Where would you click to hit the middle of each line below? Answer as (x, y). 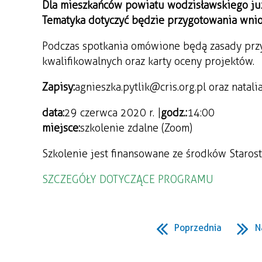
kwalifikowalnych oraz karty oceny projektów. (148, 61)
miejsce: (61, 128)
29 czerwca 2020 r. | (113, 113)
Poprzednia (198, 228)
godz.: (174, 113)
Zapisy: (58, 87)
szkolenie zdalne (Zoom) (136, 128)
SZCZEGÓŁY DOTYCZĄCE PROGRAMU (128, 180)
